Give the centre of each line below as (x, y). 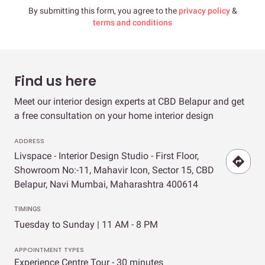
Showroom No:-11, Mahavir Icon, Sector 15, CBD (114, 170)
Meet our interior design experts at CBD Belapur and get (129, 101)
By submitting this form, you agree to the (103, 10)
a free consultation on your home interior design (114, 115)
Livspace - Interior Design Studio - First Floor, (106, 156)
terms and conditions (132, 22)
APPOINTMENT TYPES (49, 249)
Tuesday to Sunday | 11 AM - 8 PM (86, 224)
